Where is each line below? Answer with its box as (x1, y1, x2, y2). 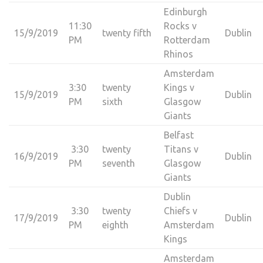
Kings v (163, 82, 194, 93)
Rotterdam (163, 35, 210, 45)
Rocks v (163, 21, 197, 31)
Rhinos (163, 49, 193, 59)
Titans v (163, 144, 198, 154)
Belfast (163, 130, 194, 140)
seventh (102, 158, 135, 168)
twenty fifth (102, 28, 151, 38)
